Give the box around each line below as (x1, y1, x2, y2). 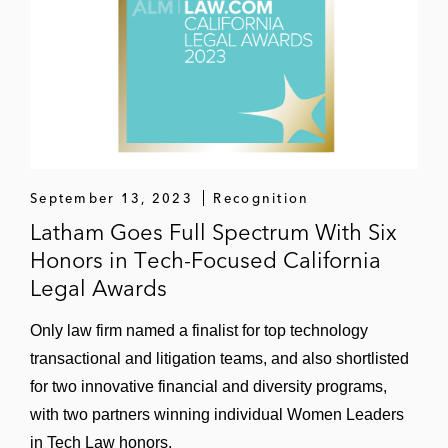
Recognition (213, 190, 310, 206)
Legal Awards (30, 274, 167, 302)
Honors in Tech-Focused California (30, 246, 381, 274)
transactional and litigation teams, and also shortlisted (30, 350, 409, 367)
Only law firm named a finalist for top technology (30, 322, 368, 339)
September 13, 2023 (30, 190, 193, 206)
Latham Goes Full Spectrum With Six (30, 218, 397, 246)
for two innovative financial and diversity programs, (30, 378, 387, 395)
